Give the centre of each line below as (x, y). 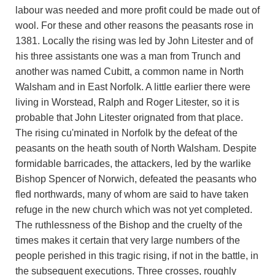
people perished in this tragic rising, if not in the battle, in (137, 255)
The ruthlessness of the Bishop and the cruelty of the (129, 225)
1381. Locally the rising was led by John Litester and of (134, 41)
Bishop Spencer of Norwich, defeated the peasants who (136, 179)
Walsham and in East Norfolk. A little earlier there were (133, 87)
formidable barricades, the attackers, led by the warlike (133, 163)
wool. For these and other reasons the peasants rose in (134, 25)
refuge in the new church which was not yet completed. (134, 209)
